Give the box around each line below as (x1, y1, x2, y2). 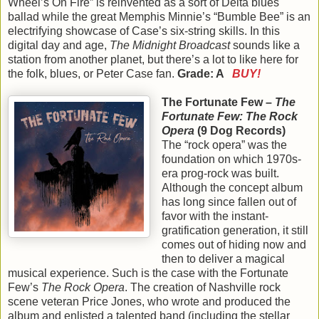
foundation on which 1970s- (161, 153, 301, 166)
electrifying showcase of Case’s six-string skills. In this (8, 25, 280, 38)
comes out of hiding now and (161, 239, 306, 251)
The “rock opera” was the (161, 139, 287, 152)
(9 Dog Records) (194, 125, 286, 137)
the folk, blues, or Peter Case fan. (8, 68, 177, 80)
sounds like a (230, 39, 300, 52)
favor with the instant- (161, 210, 268, 223)
